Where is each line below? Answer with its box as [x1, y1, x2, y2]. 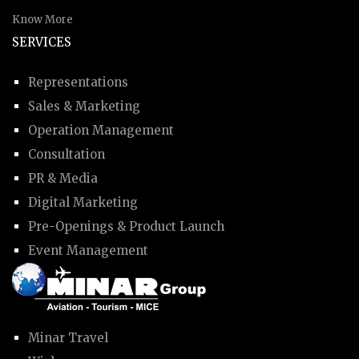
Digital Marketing [28, 194, 138, 210]
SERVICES [12, 34, 71, 50]
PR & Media [28, 170, 98, 186]
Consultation [28, 146, 105, 162]
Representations [28, 74, 128, 90]
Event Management [28, 242, 148, 258]
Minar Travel [28, 329, 108, 345]
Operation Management [28, 122, 174, 138]
